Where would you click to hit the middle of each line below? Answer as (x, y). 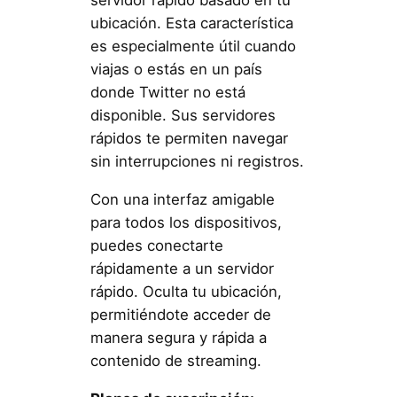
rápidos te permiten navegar (189, 139)
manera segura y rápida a (178, 337)
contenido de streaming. (175, 360)
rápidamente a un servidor (182, 268)
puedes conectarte (156, 245)
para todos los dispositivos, (186, 222)
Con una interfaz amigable (182, 199)
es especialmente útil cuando (193, 47)
